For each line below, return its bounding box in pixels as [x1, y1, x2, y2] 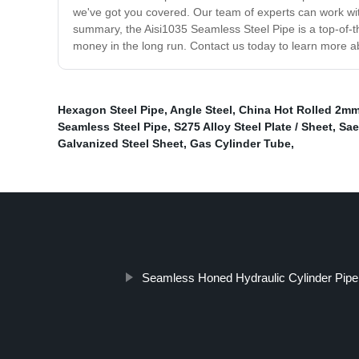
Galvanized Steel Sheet [58, 137, 184, 151]
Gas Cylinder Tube [190, 137, 291, 151]
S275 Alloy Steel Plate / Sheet [174, 120, 333, 134]
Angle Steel [170, 103, 232, 117]
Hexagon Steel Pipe [58, 103, 164, 117]
